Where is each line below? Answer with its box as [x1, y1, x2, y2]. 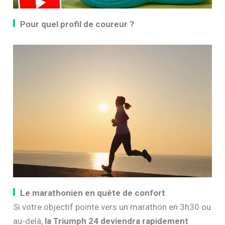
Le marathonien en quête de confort [20, 187, 166, 198]
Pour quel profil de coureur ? [20, 19, 135, 29]
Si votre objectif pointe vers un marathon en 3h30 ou [13, 201, 211, 212]
